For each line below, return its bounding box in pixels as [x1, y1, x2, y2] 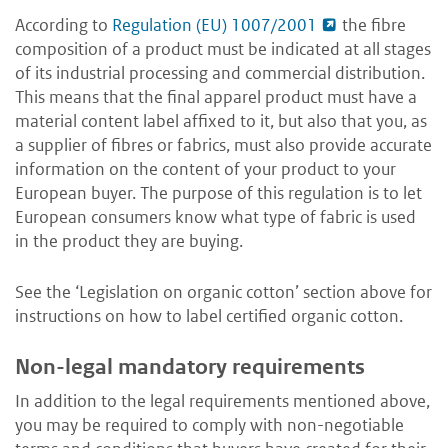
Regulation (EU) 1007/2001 [112, 14, 317, 37]
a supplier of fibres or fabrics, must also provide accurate [15, 134, 432, 157]
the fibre [338, 14, 406, 37]
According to [15, 14, 112, 37]
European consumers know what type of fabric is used [15, 206, 416, 229]
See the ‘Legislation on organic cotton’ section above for [15, 281, 432, 304]
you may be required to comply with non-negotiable [15, 414, 404, 437]
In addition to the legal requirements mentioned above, [15, 390, 430, 413]
